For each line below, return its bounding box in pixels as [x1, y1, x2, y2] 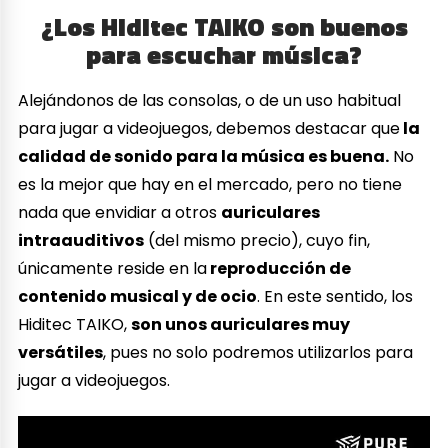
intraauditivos [18, 229, 145, 253]
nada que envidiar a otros [18, 201, 222, 225]
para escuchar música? [86, 34, 362, 74]
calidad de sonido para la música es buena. [18, 145, 390, 169]
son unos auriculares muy [131, 313, 351, 337]
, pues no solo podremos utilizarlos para [103, 341, 414, 365]
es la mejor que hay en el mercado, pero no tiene [18, 173, 403, 197]
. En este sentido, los [257, 285, 414, 309]
